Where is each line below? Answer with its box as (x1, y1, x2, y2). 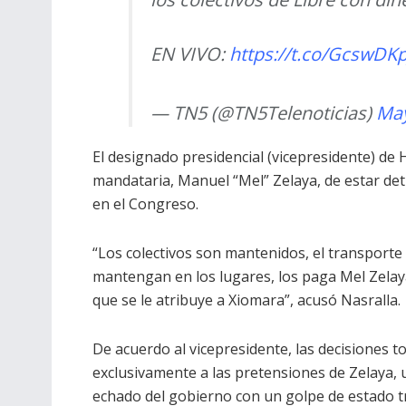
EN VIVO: (150, 42, 229, 67)
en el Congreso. (92, 194, 198, 215)
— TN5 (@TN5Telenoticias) (150, 101, 376, 126)
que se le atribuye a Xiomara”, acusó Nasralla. (92, 290, 401, 311)
